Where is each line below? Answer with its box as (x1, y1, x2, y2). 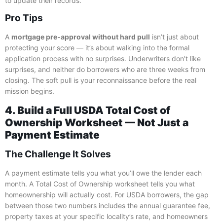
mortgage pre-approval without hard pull (11, 33, 150, 41)
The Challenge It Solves (5, 148, 111, 160)
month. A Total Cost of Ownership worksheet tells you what (5, 179, 195, 188)
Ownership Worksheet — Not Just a (5, 116, 188, 129)
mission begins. (5, 87, 54, 96)
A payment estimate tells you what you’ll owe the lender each (5, 168, 202, 177)
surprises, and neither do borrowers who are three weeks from (5, 65, 205, 74)
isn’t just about (150, 33, 199, 41)
